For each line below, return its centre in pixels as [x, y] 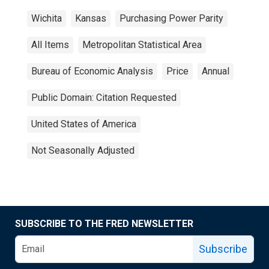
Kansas [91, 18]
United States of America [84, 124]
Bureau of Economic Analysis [92, 71]
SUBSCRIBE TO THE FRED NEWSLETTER [104, 224]
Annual [216, 71]
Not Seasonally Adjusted [83, 150]
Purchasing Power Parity [171, 18]
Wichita [47, 18]
